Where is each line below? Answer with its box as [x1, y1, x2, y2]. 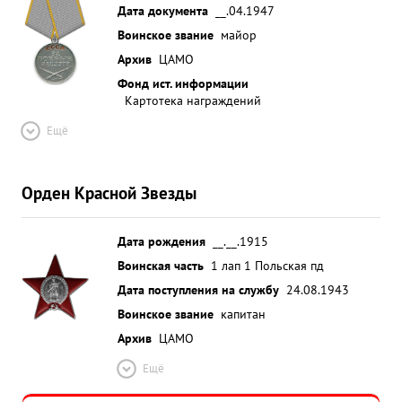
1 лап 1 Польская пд [211, 257, 324, 274]
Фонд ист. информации [118, 74, 249, 92]
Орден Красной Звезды [22, 181, 197, 204]
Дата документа [118, 2, 208, 19]
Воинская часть [118, 257, 204, 274]
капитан [221, 305, 266, 322]
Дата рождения [118, 232, 205, 249]
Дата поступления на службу [118, 281, 279, 298]
